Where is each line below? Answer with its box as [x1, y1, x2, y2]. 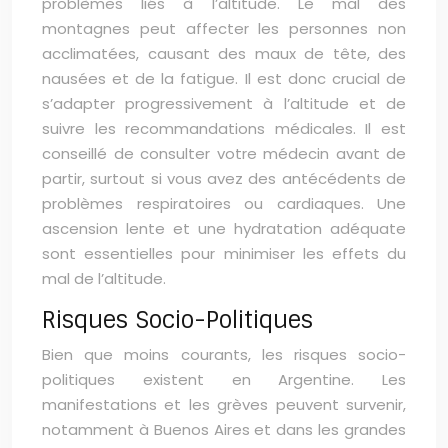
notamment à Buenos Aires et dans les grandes [42, 419, 406, 440]
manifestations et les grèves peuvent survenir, [42, 394, 406, 415]
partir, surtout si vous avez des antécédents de [42, 168, 406, 189]
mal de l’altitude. [42, 268, 166, 289]
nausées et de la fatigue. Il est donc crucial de [42, 68, 406, 89]
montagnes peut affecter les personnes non [42, 18, 406, 39]
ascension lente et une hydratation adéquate [42, 218, 406, 239]
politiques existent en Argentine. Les [42, 369, 406, 390]
